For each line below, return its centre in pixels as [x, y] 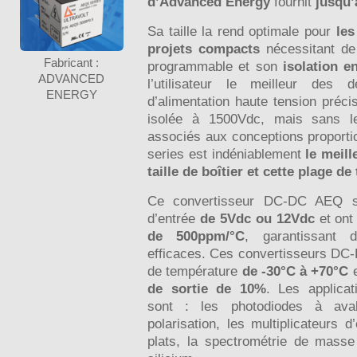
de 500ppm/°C [196, 236]
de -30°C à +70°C [295, 271]
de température [195, 271]
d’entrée [174, 218]
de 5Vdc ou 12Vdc [257, 218]
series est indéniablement [227, 154]
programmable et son [216, 66]
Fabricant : [72, 62]
